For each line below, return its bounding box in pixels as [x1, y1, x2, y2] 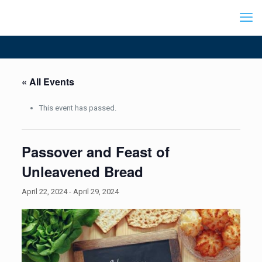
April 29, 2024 [73, 187, 119, 196]
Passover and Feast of [21, 142, 170, 161]
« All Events [21, 75, 74, 88]
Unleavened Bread [21, 161, 143, 181]
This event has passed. [39, 104, 116, 112]
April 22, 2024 [21, 187, 67, 196]
